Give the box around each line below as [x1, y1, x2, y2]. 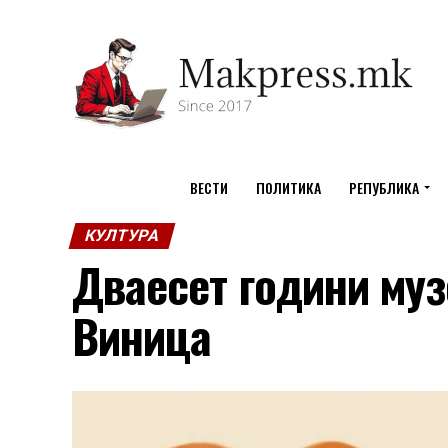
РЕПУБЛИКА [348, 177, 419, 198]
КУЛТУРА [82, 226, 162, 245]
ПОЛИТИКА [255, 177, 321, 198]
